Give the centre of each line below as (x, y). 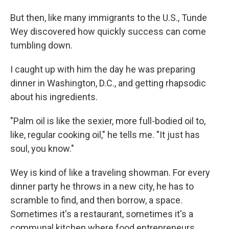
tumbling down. (41, 45)
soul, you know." (42, 148)
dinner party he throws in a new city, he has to (102, 186)
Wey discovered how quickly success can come (108, 31)
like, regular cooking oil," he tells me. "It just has (105, 135)
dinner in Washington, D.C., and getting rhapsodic (108, 83)
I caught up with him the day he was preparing (103, 69)
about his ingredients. (54, 97)
